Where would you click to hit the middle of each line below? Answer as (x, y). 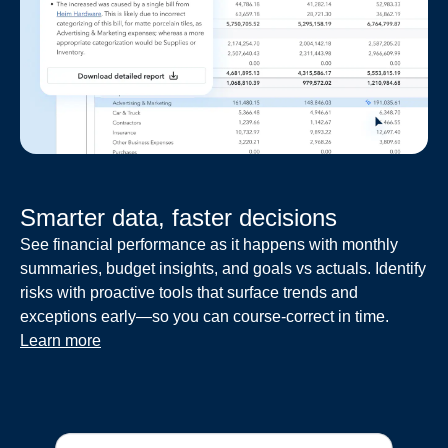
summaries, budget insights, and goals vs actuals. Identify (223, 269)
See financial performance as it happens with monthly (209, 245)
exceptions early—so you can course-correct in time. (204, 317)
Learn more (60, 341)
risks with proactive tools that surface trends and (189, 293)
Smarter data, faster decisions (178, 218)
